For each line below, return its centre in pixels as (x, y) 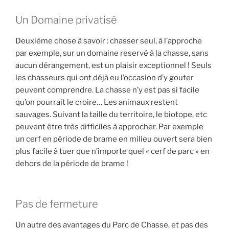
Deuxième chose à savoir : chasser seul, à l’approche (109, 41)
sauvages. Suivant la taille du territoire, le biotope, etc (111, 115)
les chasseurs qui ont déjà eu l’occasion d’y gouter (105, 78)
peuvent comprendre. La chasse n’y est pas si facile (107, 90)
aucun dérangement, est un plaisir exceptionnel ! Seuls (113, 66)
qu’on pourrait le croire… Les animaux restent (97, 102)
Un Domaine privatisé (66, 20)
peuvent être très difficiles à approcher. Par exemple (109, 127)
